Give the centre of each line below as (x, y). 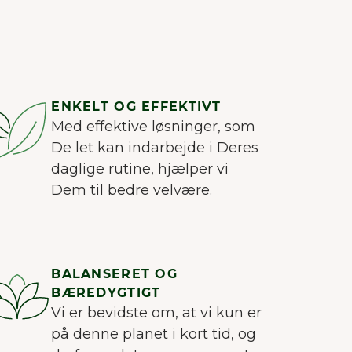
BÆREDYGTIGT (106, 293)
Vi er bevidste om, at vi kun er (157, 313)
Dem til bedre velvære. (132, 191)
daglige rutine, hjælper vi (140, 169)
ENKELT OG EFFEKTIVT (136, 107)
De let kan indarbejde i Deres (155, 148)
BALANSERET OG (114, 274)
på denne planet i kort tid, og (154, 334)
